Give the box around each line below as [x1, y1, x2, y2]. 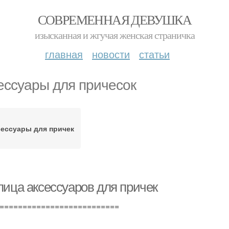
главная [45, 47, 83, 61]
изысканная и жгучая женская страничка [34, 28, 195, 42]
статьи [139, 47, 170, 61]
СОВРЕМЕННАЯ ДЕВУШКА [37, 11, 192, 28]
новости [92, 47, 130, 61]
